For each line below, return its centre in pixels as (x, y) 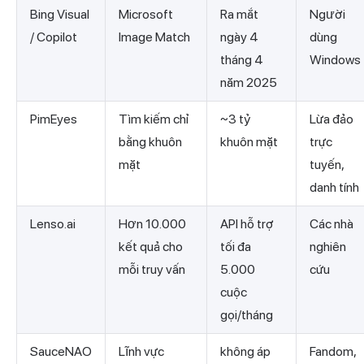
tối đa (236, 247)
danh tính (334, 188)
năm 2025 (249, 83)
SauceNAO (61, 352)
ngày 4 (239, 37)
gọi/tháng (247, 315)
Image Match (154, 37)
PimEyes (54, 119)
